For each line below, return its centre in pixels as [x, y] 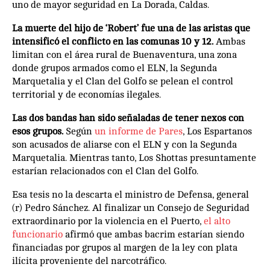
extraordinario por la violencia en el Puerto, [108, 221]
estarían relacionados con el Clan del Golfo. [106, 171]
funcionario [37, 234]
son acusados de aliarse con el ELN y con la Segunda [124, 144]
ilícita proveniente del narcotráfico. [90, 261]
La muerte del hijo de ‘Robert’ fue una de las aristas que [131, 28]
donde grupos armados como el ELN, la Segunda [115, 68]
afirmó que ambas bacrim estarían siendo [153, 234]
